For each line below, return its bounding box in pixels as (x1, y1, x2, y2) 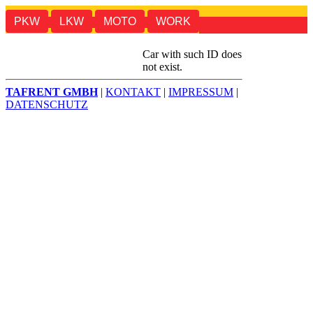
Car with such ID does (143, 48, 242, 61)
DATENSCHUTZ (6, 99, 88, 111)
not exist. (143, 61, 182, 73)
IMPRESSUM (168, 86, 233, 99)
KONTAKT (105, 86, 161, 99)
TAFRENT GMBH (6, 86, 98, 99)
